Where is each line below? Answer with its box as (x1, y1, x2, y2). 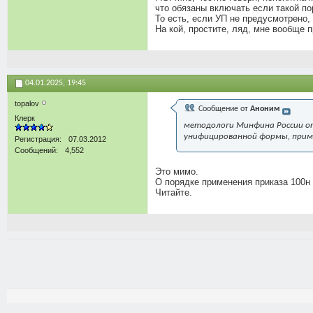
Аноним (250, 105, 280, 113)
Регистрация (15, 135, 59, 143)
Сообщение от (196, 105, 250, 113)
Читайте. (155, 187, 192, 198)
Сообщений (15, 146, 56, 154)
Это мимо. (155, 166, 198, 177)
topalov (15, 99, 41, 108)
